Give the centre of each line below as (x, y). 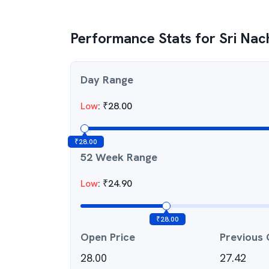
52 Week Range (119, 157)
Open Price (108, 237)
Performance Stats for (145, 38)
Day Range (107, 80)
